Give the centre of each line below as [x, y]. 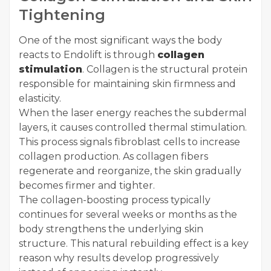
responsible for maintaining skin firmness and [127, 84]
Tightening [62, 15]
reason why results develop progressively [119, 258]
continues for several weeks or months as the [128, 215]
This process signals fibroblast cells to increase [129, 142]
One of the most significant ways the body [120, 41]
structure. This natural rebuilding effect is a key [134, 244]
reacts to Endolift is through [88, 55]
